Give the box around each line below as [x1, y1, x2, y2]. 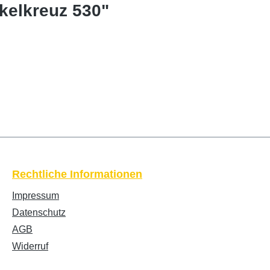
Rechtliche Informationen [12, 168, 142, 180]
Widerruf [12, 241, 48, 251]
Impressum [12, 190, 59, 201]
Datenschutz [12, 207, 66, 218]
